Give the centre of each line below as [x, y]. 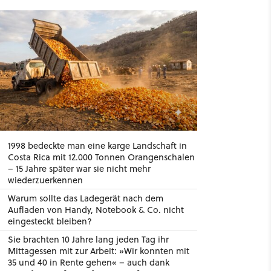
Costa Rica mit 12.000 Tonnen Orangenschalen [101, 157]
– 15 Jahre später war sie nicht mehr [79, 168]
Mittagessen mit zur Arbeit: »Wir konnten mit [98, 251]
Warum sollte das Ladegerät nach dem [85, 198]
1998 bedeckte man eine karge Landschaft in [97, 145]
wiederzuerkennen [45, 180]
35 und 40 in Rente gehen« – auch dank [88, 262]
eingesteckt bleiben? [50, 221]
